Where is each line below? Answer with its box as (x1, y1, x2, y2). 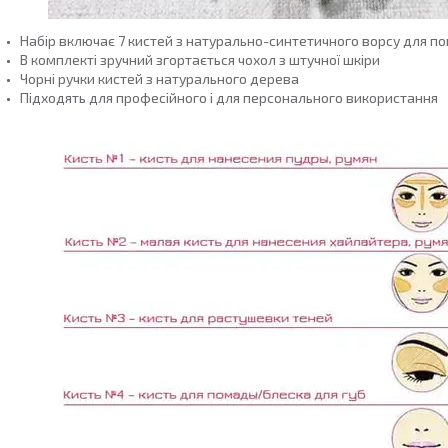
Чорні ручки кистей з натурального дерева (20, 69, 299, 87)
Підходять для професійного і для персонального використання (20, 88, 438, 106)
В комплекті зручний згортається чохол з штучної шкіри (20, 50, 380, 68)
